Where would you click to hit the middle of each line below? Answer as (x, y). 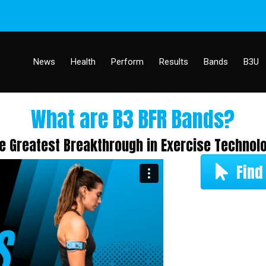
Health (83, 62)
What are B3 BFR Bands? (133, 119)
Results (174, 62)
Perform (127, 62)
